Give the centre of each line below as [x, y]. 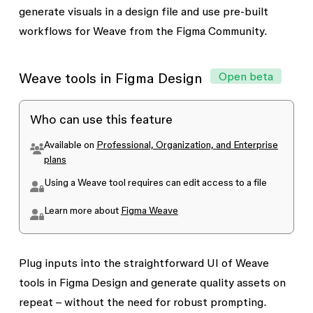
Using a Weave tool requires [104, 182]
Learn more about [82, 210]
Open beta [246, 76]
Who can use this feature [101, 119]
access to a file [233, 182]
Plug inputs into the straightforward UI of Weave [144, 263]
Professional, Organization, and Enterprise [187, 145]
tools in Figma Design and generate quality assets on [152, 282]
